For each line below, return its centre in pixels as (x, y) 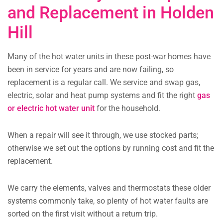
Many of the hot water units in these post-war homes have (109, 57)
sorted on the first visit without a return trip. (83, 214)
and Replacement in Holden (111, 13)
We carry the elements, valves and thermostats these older (109, 188)
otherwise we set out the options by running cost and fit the (111, 148)
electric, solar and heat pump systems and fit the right (102, 96)
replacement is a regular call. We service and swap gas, (104, 83)
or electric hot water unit (51, 109)
